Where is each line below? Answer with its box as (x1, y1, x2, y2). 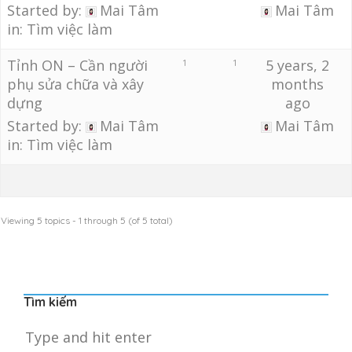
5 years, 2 (266, 56, 330, 75)
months (271, 75, 324, 93)
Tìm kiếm (24, 294, 77, 310)
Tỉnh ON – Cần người (7, 56, 148, 75)
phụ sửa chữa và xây (7, 75, 144, 93)
